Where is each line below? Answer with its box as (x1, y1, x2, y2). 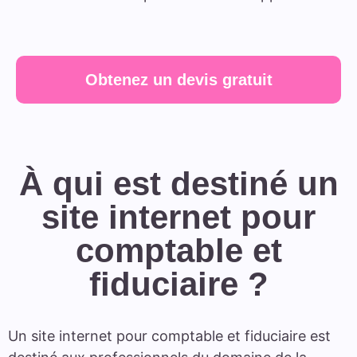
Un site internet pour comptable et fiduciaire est (8, 328, 331, 345)
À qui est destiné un (18, 165, 339, 203)
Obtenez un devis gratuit (84, 71, 273, 89)
